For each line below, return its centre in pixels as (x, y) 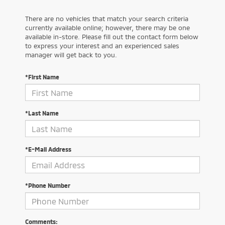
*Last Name (42, 113)
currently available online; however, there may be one (107, 28)
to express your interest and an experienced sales (102, 46)
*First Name (42, 77)
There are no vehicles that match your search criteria (107, 19)
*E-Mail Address (48, 149)
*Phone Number (48, 185)
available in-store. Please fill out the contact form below (112, 37)
